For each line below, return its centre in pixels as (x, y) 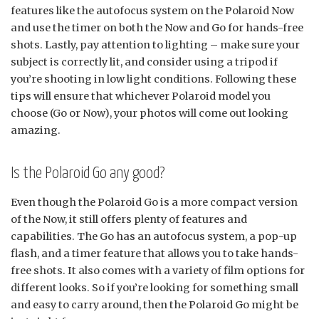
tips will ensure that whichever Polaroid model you (141, 96)
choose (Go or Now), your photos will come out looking (150, 113)
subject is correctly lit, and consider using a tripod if (144, 62)
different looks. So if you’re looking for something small (155, 287)
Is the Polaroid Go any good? (88, 173)
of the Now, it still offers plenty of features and (129, 219)
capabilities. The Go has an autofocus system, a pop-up (154, 236)
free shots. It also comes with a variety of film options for (158, 270)
